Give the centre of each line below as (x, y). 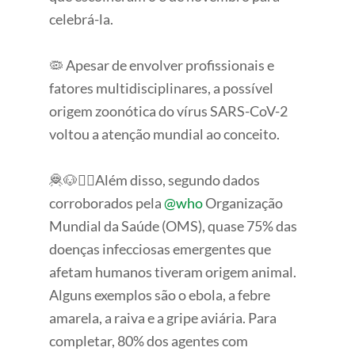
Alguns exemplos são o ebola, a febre (160, 294)
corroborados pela (107, 202)
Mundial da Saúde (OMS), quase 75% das (174, 225)
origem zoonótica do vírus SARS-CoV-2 (169, 111)
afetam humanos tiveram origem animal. (173, 271)
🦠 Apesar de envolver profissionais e (162, 65)
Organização (243, 202)
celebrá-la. (82, 19)
